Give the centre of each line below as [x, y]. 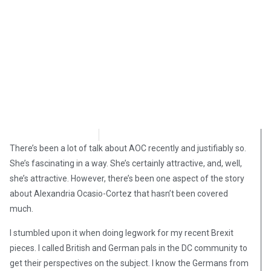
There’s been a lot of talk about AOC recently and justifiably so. [128, 149]
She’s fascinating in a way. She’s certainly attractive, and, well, [126, 164]
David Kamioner [54, 135]
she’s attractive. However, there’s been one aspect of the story [127, 179]
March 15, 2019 [154, 135]
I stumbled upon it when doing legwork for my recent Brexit [122, 233]
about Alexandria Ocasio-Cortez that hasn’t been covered [119, 194]
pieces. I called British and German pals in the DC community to [129, 248]
